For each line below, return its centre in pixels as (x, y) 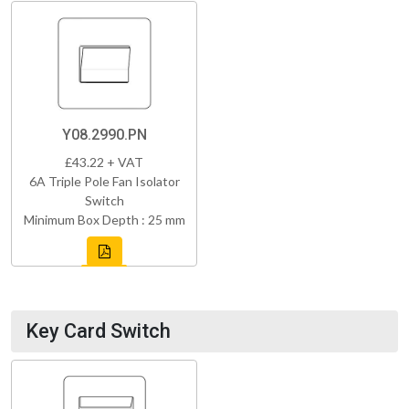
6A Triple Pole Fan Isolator (104, 181)
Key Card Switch (98, 330)
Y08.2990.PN (104, 134)
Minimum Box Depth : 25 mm (104, 219)
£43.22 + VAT (104, 162)
